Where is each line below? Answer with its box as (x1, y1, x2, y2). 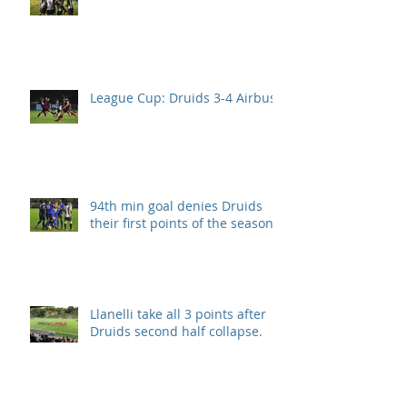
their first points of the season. (90, 214, 277, 233)
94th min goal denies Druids (90, 197, 263, 215)
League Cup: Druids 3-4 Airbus (90, 89, 276, 107)
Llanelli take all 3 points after (90, 305, 266, 323)
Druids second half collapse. (90, 323, 263, 341)
